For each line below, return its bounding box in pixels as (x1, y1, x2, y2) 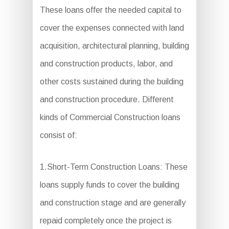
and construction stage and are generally (39, 198, 186, 207)
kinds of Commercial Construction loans (39, 112, 180, 122)
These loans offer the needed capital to (39, 5, 181, 14)
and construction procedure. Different (39, 95, 174, 104)
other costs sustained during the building (39, 77, 184, 86)
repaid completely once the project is (39, 216, 172, 225)
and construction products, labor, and (39, 59, 173, 68)
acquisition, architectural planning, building (39, 41, 189, 50)
